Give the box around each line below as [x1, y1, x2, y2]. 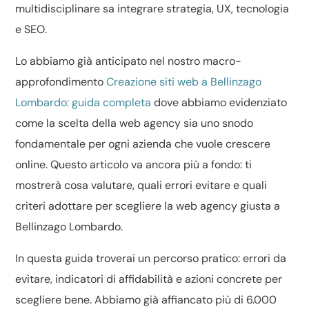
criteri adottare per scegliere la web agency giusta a [15, 199, 281, 213]
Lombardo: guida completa [15, 95, 152, 110]
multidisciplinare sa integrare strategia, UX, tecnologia [15, 1, 290, 16]
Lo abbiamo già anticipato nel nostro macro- [15, 54, 242, 68]
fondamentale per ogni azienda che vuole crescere [15, 137, 271, 151]
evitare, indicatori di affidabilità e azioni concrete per [15, 272, 283, 286]
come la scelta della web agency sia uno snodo [15, 116, 254, 130]
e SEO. [15, 22, 48, 37]
